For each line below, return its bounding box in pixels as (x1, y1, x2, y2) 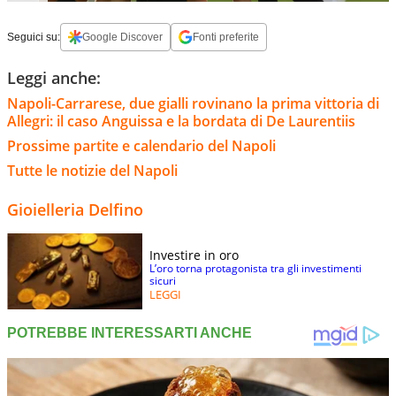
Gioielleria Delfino (7, 198, 143, 220)
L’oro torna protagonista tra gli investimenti (149, 260, 362, 276)
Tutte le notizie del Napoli (7, 160, 178, 180)
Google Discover (82, 30, 163, 43)
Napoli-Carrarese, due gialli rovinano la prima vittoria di (7, 93, 379, 113)
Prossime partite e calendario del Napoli (7, 135, 276, 156)
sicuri (149, 272, 176, 288)
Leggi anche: (7, 66, 101, 88)
